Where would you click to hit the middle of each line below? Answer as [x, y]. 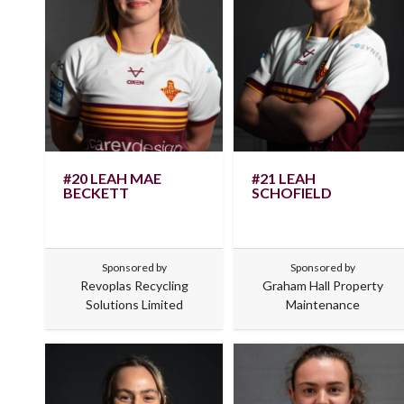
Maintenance [322, 304]
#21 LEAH [284, 178]
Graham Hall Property [322, 285]
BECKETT [96, 192]
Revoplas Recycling [134, 285]
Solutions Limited [134, 304]
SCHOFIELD [292, 192]
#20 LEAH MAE [112, 178]
